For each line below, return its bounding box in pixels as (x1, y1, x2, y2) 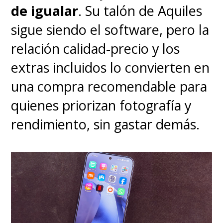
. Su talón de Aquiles (78, 1, 203, 20)
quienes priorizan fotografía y (11, 96, 192, 114)
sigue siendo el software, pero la (11, 20, 210, 39)
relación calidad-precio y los (11, 39, 180, 58)
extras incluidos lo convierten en (11, 58, 210, 77)
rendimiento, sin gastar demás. (11, 114, 200, 133)
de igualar (11, 1, 79, 20)
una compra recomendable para (11, 77, 208, 96)
